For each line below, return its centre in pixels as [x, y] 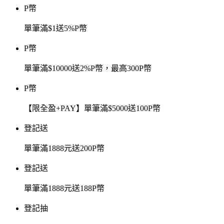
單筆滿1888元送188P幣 [64, 188]
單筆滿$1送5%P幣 [55, 28]
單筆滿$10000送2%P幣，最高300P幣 [88, 68]
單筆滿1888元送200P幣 [64, 148]
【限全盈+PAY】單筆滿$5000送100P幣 [92, 108]
